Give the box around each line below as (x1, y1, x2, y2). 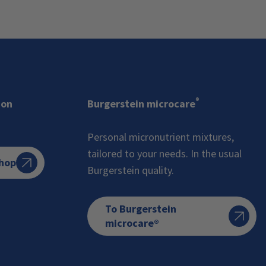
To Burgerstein (104, 202, 176, 216)
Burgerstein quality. (87, 163, 174, 177)
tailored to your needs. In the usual (87, 147, 242, 160)
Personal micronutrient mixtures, (87, 130, 234, 144)
